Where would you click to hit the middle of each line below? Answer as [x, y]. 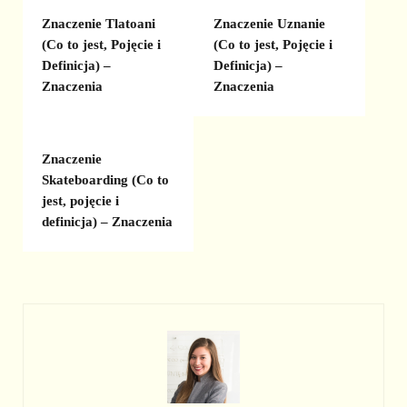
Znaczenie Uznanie [269, 23]
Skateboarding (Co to [106, 179]
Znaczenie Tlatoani [99, 23]
